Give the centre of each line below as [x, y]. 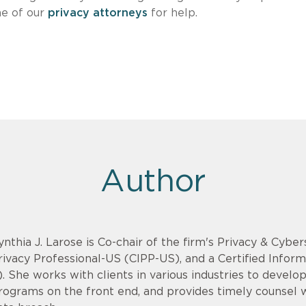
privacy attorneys [98, 13]
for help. [172, 13]
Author [153, 182]
